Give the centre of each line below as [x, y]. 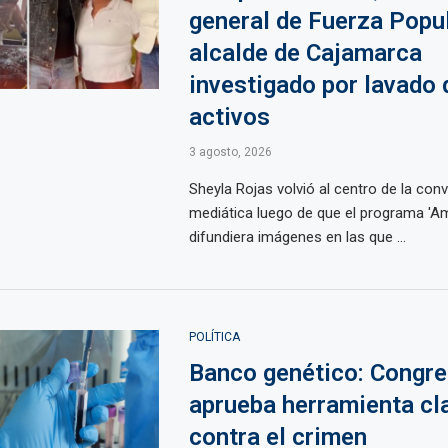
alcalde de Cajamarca [305, 53]
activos [229, 117]
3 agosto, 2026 [230, 152]
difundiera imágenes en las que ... [297, 237]
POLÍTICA [214, 337]
